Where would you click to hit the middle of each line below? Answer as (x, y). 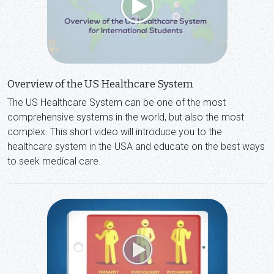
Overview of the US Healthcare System (100, 84)
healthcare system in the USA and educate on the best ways (136, 147)
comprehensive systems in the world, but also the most (126, 117)
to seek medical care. (54, 161)
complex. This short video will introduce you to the (115, 132)
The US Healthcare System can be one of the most (117, 103)
